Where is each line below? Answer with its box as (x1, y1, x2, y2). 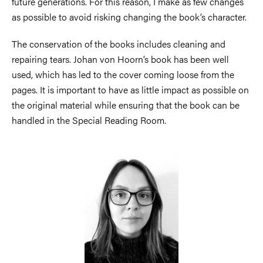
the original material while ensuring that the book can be (12, 98, 240, 112)
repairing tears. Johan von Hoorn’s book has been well (12, 52, 229, 66)
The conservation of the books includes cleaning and (12, 37, 225, 51)
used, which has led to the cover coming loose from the (12, 68, 234, 82)
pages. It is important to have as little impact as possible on (12, 83, 249, 97)
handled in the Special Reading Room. (12, 113, 166, 127)
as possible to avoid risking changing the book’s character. (12, 10, 247, 24)
